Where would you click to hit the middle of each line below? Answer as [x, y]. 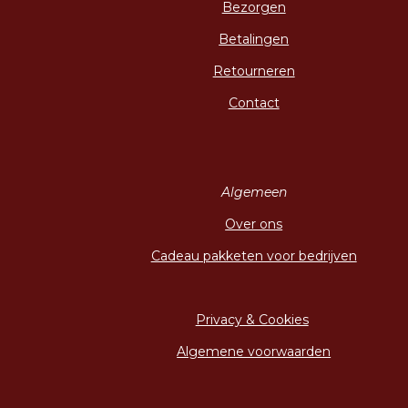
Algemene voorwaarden [254, 351]
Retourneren [254, 71]
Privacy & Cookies [252, 319]
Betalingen [254, 39]
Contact [254, 102]
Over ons [254, 224]
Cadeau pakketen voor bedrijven [254, 255]
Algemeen [254, 192]
